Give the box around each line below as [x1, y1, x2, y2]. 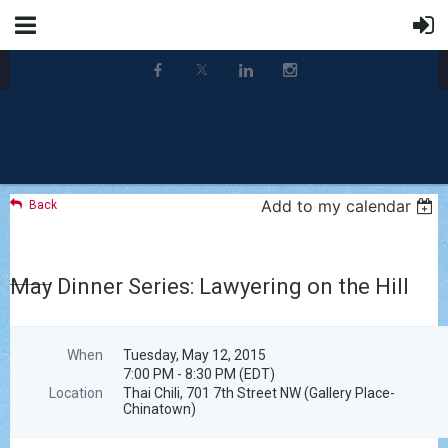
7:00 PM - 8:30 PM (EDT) [123, 366, 275, 382]
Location [49, 385, 103, 401]
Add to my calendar [261, 196, 412, 216]
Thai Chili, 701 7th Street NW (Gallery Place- [123, 385, 395, 401]
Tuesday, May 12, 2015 [123, 347, 266, 363]
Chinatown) [123, 401, 196, 417]
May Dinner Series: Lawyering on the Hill [10, 274, 409, 299]
